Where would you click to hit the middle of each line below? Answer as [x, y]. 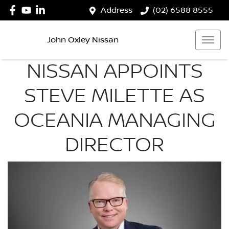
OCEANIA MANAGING [114, 121]
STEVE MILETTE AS [114, 96]
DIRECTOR [114, 145]
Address [117, 10]
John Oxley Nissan [83, 40]
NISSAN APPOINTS [114, 72]
